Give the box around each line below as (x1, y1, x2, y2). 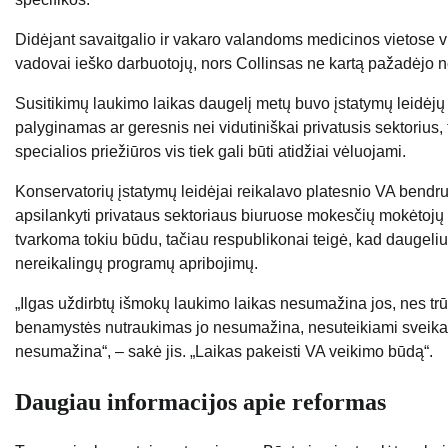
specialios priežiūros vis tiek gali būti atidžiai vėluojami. (15, 143, 406, 161)
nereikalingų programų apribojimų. (15, 255, 258, 273)
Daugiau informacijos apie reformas (15, 389, 386, 416)
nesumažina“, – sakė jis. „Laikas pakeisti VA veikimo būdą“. (15, 343, 433, 361)
